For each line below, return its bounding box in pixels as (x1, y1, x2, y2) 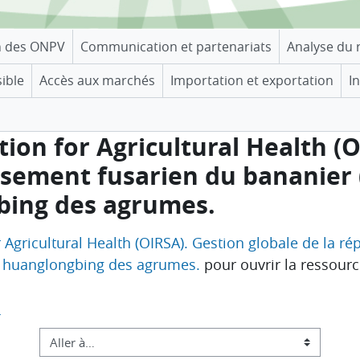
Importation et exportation (170, 71, 333, 89)
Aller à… (12, 331, 66, 351)
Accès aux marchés (39, 71, 155, 89)
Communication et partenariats (80, 37, 272, 55)
